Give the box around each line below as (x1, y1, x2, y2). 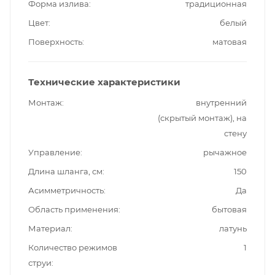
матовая (212, 37, 247, 47)
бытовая (212, 204, 247, 215)
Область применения (28, 204, 118, 215)
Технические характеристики (28, 76, 180, 88)
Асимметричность (28, 185, 104, 196)
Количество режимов (28, 242, 117, 253)
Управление (28, 147, 80, 158)
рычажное (203, 147, 247, 158)
